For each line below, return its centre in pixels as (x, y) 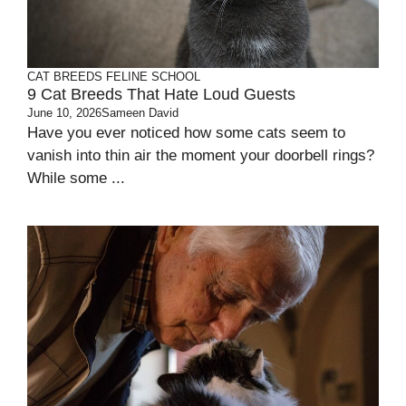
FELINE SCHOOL (153, 77)
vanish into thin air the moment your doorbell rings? (201, 156)
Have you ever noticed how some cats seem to (186, 133)
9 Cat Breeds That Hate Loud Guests (161, 95)
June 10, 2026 (64, 113)
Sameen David (140, 113)
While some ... (76, 179)
